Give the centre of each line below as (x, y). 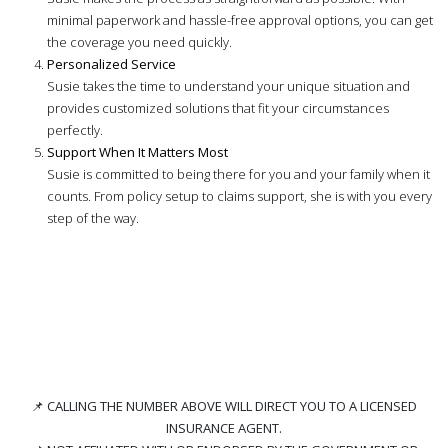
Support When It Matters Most (137, 151)
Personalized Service (111, 63)
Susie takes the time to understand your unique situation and (228, 85)
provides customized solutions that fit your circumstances (218, 107)
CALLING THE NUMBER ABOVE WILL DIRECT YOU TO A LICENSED (232, 405)
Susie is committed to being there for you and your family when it (238, 173)
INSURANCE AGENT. (224, 427)
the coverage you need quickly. (139, 41)
